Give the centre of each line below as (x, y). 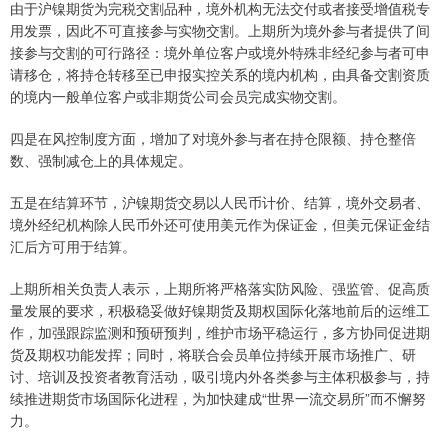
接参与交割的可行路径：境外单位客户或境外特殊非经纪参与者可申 (220, 52)
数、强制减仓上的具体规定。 (101, 160)
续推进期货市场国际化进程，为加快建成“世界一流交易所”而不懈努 (218, 398)
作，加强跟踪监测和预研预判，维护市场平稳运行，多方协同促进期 (220, 332)
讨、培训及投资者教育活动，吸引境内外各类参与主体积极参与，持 (220, 376)
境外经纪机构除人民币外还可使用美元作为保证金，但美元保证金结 (220, 224)
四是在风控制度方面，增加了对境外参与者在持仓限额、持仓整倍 (213, 138)
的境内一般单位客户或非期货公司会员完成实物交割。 (178, 96)
